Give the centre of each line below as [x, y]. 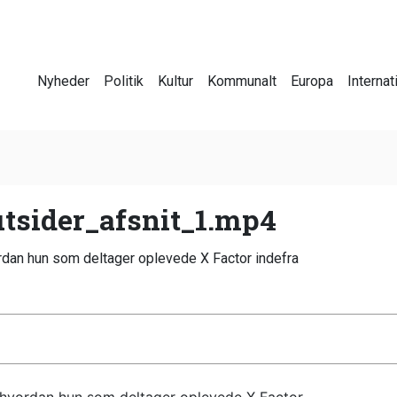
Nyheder [63, 81]
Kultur [175, 81]
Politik [124, 81]
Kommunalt [242, 81]
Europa [312, 81]
